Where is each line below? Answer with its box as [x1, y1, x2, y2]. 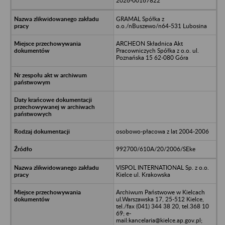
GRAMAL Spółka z [116, 15, 164, 23]
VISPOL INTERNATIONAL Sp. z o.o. [116, 163, 209, 171]
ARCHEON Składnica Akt [116, 39, 183, 47]
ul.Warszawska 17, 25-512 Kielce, [116, 195, 204, 203]
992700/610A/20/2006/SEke [116, 145, 195, 153]
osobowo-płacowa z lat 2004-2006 [116, 127, 209, 135]
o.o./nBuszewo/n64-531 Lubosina [116, 22, 207, 30]
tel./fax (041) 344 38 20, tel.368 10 [116, 202, 209, 210]
